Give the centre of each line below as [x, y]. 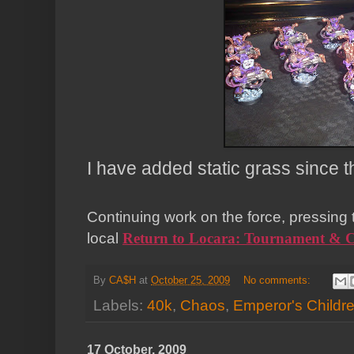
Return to [156, 238]
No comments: [278, 281]
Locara [212, 238]
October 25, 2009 [190, 281]
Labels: [120, 306]
